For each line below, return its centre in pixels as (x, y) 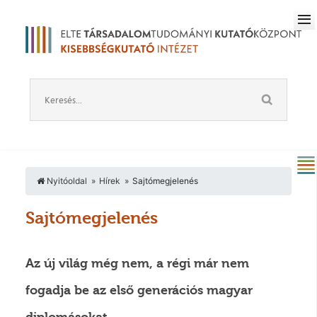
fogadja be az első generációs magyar (139, 290)
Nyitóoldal (65, 181)
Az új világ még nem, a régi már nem (137, 264)
